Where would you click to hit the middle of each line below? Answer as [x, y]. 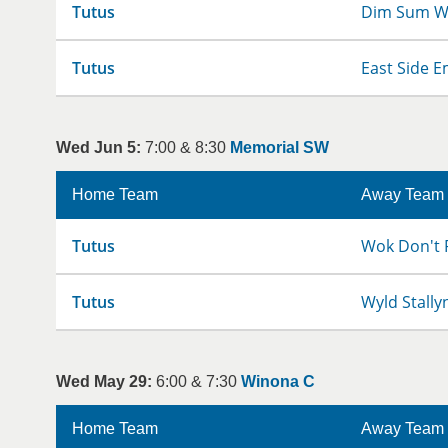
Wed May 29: [104, 381]
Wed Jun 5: [98, 147]
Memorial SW [279, 147]
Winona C [278, 381]
